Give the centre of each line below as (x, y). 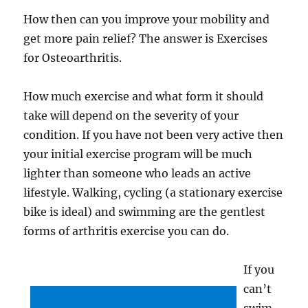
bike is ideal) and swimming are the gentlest (145, 212)
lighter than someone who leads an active (137, 173)
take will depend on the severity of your (131, 115)
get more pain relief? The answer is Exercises (146, 38)
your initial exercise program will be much (138, 154)
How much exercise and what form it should (144, 96)
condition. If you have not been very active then (154, 135)
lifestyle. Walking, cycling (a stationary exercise (153, 192)
